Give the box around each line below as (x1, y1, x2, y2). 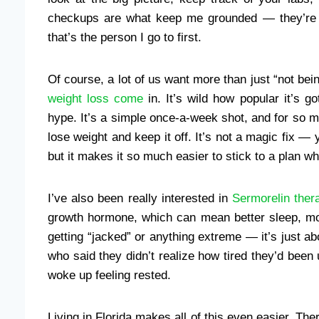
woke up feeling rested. (48, 268, 171, 282)
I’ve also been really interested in (48, 191, 233, 205)
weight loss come (48, 91, 144, 105)
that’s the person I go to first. (48, 30, 202, 44)
